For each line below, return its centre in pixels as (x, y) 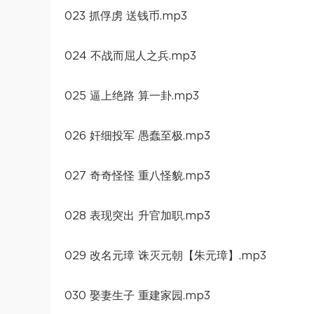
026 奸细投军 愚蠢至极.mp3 (137, 136)
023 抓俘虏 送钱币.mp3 (126, 16)
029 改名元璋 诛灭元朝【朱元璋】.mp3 (165, 255)
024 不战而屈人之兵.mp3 (130, 56)
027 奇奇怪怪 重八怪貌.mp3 (137, 176)
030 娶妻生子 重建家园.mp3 (137, 295)
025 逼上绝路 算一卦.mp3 (132, 96)
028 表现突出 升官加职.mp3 (137, 216)
